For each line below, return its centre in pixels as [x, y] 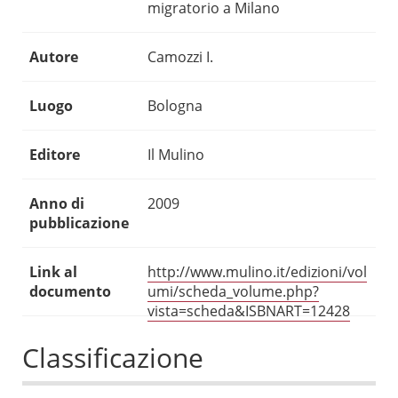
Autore [54, 57]
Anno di [57, 204]
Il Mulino [176, 155]
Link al [53, 272]
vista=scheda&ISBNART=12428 [249, 311]
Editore [55, 155]
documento [70, 292]
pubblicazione [79, 223]
